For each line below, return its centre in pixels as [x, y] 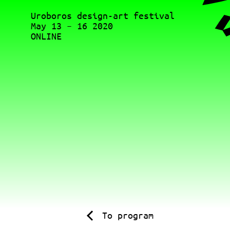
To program [128, 215]
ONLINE [46, 36]
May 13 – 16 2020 [72, 26]
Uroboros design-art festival [103, 15]
